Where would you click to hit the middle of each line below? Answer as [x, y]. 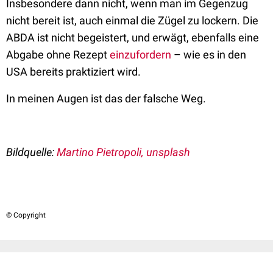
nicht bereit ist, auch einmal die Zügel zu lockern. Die [132, 20]
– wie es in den [209, 55]
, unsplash [167, 152]
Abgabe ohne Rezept [58, 55]
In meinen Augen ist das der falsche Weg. [106, 98]
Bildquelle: [31, 152]
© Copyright [26, 215]
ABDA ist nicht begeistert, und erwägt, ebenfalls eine [133, 37]
